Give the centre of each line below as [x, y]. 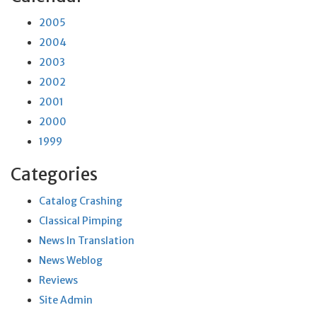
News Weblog [71, 260]
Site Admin [66, 300]
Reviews [58, 280]
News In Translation [87, 241]
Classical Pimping [81, 221]
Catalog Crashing [81, 201]
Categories [54, 174]
